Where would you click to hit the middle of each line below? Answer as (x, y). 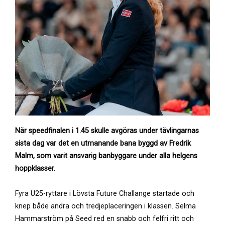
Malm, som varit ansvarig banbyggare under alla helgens (106, 156)
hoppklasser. (35, 168)
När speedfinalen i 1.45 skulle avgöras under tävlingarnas (107, 131)
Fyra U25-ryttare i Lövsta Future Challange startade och (105, 194)
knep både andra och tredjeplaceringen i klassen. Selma (105, 206)
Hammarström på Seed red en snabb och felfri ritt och (104, 219)
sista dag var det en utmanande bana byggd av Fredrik (103, 143)
